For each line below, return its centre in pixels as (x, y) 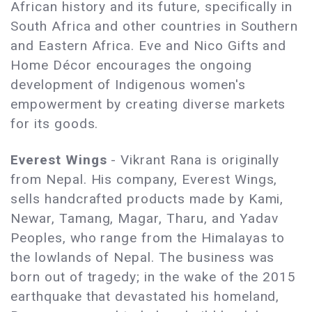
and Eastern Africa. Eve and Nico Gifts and (149, 46)
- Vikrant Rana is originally (195, 160)
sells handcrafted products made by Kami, (147, 199)
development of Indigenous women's (128, 85)
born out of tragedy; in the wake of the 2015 (154, 277)
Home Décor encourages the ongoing (131, 65)
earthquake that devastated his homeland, (145, 297)
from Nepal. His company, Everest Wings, (144, 180)
